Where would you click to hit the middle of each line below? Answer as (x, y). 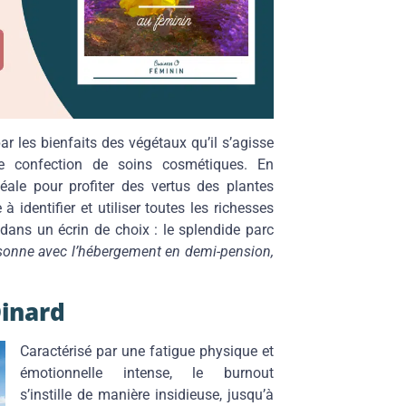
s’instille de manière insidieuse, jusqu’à (147, 394)
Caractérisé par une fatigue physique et (147, 351)
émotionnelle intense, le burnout (147, 372)
